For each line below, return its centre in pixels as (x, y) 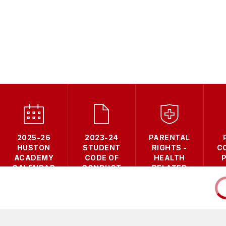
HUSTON (34, 147)
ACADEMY (34, 157)
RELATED (169, 167)
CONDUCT (102, 167)
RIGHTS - (169, 147)
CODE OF (101, 157)
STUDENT (102, 147)
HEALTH (169, 157)
